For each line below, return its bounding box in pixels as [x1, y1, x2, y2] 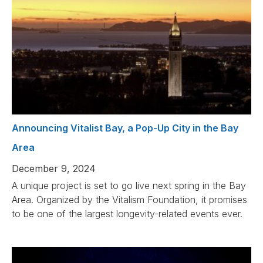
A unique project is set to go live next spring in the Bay [12, 180, 246, 192]
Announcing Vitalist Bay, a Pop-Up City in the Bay [12, 122, 238, 134]
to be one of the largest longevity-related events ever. [12, 208, 242, 220]
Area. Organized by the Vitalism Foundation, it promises [12, 194, 247, 206]
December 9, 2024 [12, 163, 96, 175]
